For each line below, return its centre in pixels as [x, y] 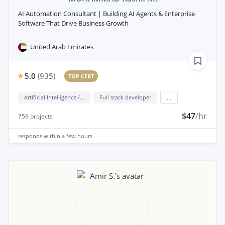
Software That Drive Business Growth [73, 23]
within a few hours [68, 136]
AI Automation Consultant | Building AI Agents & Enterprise [106, 14]
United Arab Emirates [62, 47]
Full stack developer [125, 97]
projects [41, 117]
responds [31, 136]
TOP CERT [81, 76]
